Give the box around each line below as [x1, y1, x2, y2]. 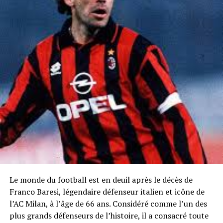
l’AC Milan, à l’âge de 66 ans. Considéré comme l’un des [9, 198, 207, 209]
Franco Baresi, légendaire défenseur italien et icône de [9, 186, 205, 197]
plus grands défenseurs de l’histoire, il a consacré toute [9, 210, 209, 221]
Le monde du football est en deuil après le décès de [9, 174, 193, 185]
